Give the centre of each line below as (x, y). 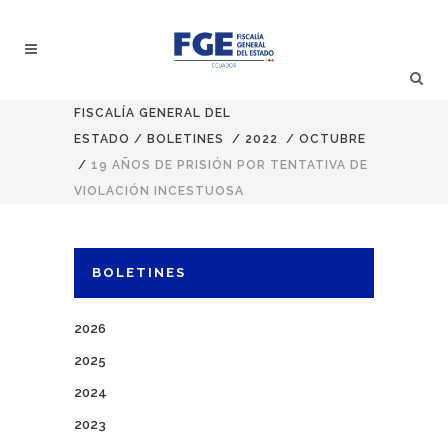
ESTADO (102, 139)
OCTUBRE (332, 139)
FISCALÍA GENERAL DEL (152, 113)
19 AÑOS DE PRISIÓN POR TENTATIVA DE (229, 165)
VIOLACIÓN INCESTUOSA (159, 191)
